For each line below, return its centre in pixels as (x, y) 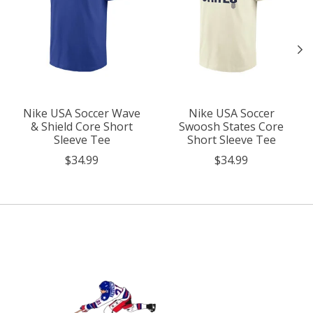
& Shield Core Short (82, 126)
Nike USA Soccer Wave (82, 113)
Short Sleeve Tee (231, 140)
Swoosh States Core (231, 126)
